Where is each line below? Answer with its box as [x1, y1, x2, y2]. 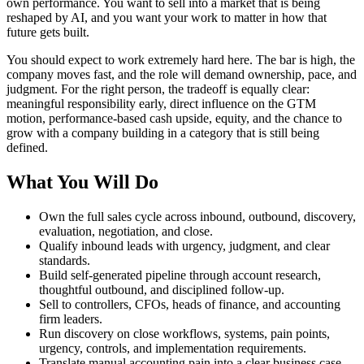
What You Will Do [6, 171, 158, 193]
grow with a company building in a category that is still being [6, 126, 319, 141]
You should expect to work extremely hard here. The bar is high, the [6, 53, 355, 67]
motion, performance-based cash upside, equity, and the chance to [6, 111, 342, 126]
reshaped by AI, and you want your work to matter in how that [6, 11, 327, 25]
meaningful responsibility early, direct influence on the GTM [6, 97, 316, 111]
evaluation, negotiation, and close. [39, 223, 213, 238]
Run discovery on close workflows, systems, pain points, [39, 326, 330, 340]
